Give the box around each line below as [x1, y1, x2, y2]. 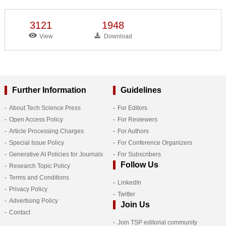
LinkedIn [117, 179, 141, 186]
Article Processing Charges [9, 127, 84, 135]
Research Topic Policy [9, 162, 70, 169]
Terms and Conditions [9, 174, 69, 181]
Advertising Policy [9, 197, 58, 204]
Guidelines [120, 85, 161, 94]
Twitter [117, 190, 135, 198]
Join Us [120, 200, 150, 209]
